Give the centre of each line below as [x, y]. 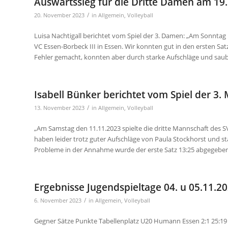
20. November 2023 [59, 15]
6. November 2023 [58, 200]
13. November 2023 [59, 108]
